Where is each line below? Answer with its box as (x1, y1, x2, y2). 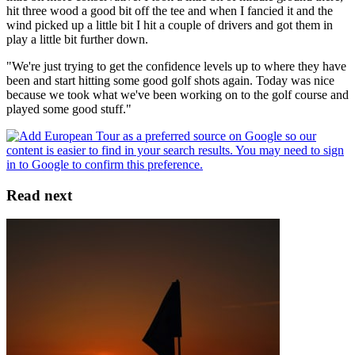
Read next (6, 186, 72, 204)
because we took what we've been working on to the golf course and (6, 87, 349, 101)
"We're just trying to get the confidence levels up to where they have (6, 59, 346, 73)
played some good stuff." (6, 101, 132, 116)
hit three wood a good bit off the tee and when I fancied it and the (6, 3, 333, 17)
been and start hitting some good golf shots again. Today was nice (6, 73, 334, 87)
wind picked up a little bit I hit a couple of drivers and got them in (6, 17, 333, 32)
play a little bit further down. (6, 32, 148, 46)
